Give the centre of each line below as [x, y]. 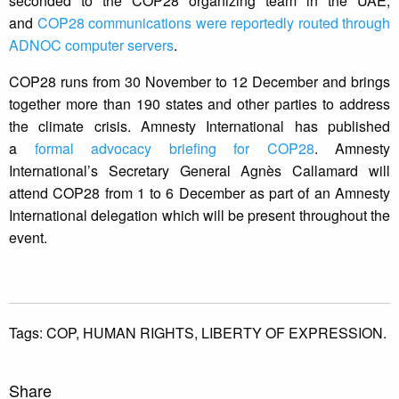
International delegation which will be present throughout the [199, 216]
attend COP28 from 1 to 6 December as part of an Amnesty [199, 193]
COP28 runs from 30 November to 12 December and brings [199, 82]
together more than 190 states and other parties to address [199, 104]
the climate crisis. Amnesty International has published [199, 126]
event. [28, 238]
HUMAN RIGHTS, [142, 333]
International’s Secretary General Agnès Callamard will [199, 171]
